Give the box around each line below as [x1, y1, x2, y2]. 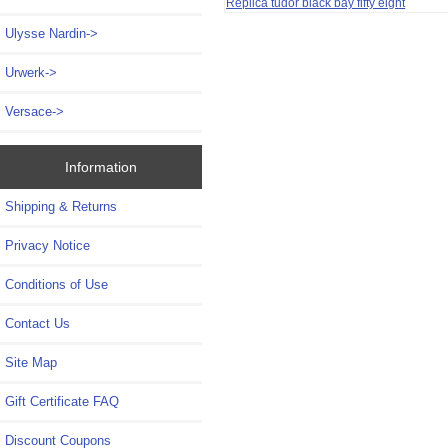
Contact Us [5, 315, 70, 331]
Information [64, 158, 137, 175]
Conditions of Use [5, 276, 108, 292]
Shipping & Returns [5, 198, 117, 214]
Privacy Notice [5, 237, 90, 253]
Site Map [5, 354, 57, 370]
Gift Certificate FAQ [5, 393, 119, 409]
